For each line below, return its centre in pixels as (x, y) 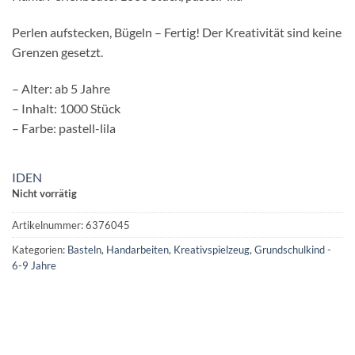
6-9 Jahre (34, 265)
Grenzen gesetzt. (57, 52)
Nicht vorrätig (44, 193)
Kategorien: (40, 249)
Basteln (84, 249)
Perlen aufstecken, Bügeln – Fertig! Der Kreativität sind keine (177, 32)
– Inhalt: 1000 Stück (66, 108)
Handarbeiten (137, 249)
